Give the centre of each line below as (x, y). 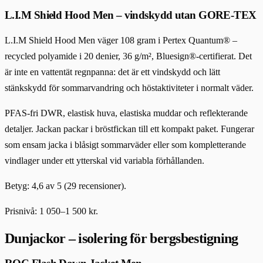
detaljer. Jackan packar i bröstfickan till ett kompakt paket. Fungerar (129, 129)
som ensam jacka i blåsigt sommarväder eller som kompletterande (125, 144)
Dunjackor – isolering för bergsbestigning (122, 238)
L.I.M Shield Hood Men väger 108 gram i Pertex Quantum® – (121, 40)
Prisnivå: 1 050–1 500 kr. (51, 211)
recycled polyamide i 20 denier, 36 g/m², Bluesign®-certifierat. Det (128, 56)
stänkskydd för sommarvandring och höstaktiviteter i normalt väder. (129, 87)
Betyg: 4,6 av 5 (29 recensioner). (65, 186)
